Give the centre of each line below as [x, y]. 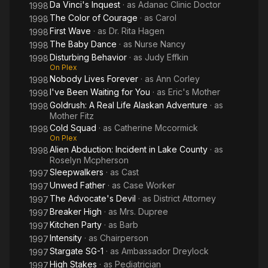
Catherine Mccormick [156, 128]
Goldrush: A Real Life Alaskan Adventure [129, 105]
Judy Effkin [167, 57]
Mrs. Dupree [144, 211]
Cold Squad [73, 128]
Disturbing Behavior [88, 57]
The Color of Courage [94, 18]
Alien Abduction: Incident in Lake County [129, 149]
